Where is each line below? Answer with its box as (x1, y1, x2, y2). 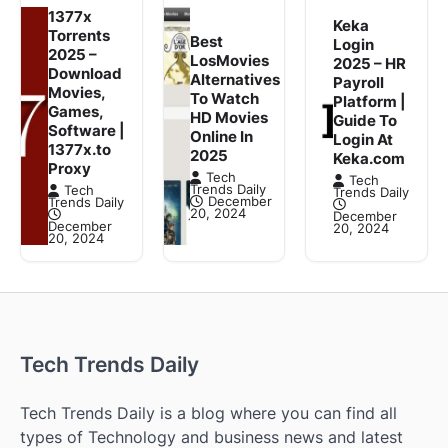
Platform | (332, 92, 406, 112)
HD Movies (190, 107, 269, 127)
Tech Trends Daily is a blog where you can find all (20, 402, 397, 423)
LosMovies (190, 50, 270, 70)
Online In (190, 126, 254, 146)
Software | (47, 120, 125, 140)
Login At (332, 130, 393, 150)
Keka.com (332, 149, 405, 169)
